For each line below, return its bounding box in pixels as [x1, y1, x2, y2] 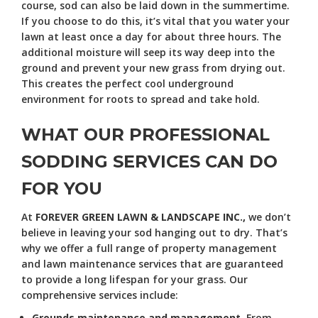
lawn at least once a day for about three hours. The [21, 29, 281, 43]
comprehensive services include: [21, 287, 178, 302]
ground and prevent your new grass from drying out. [21, 60, 285, 75]
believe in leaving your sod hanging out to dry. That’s [21, 225, 287, 239]
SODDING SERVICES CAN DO [21, 150, 278, 172]
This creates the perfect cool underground [21, 76, 234, 90]
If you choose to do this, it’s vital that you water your [21, 13, 290, 28]
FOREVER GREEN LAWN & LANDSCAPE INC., [35, 209, 246, 224]
